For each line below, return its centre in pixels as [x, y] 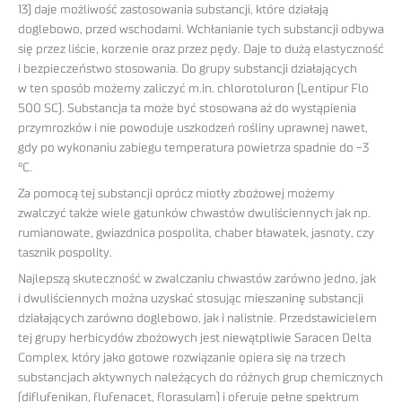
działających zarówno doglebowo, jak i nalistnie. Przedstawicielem [197, 318]
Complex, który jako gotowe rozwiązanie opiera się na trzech [182, 358]
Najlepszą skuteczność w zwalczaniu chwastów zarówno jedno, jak [197, 279]
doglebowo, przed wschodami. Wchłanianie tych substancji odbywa [201, 30]
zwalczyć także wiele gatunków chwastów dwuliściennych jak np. [194, 213]
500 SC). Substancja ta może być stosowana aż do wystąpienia [187, 109]
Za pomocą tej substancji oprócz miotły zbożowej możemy [176, 193]
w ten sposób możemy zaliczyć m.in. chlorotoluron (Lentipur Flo [193, 89]
